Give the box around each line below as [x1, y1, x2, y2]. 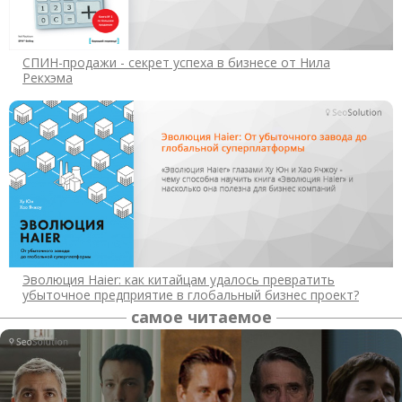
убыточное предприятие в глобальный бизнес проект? [22, 286, 359, 304]
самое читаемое [130, 306, 272, 328]
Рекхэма [22, 69, 73, 87]
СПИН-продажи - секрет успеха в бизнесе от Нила [22, 54, 330, 72]
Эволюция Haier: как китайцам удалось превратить [22, 271, 335, 289]
